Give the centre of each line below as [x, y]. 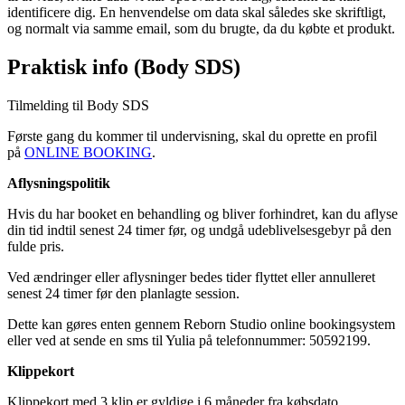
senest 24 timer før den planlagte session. [123, 293]
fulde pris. [36, 246]
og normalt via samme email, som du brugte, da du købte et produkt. [201, 29]
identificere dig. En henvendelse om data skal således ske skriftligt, [197, 13]
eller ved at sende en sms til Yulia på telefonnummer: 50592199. [189, 340]
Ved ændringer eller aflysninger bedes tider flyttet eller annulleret [191, 277]
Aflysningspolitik [59, 183]
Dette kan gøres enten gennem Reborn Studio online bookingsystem [201, 324]
